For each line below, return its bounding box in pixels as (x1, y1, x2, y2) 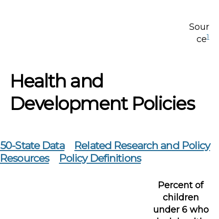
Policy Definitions (59, 152, 141, 164)
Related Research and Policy (74, 139, 210, 152)
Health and (10, 69, 103, 92)
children (162, 192, 199, 203)
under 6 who (153, 204, 209, 215)
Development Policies (10, 92, 195, 114)
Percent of (158, 179, 204, 191)
